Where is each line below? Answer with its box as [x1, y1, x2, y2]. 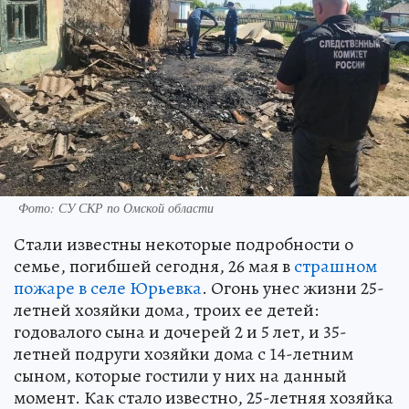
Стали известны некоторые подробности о [14, 232, 353, 257]
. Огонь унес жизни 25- [202, 276, 384, 301]
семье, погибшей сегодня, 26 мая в [14, 254, 294, 279]
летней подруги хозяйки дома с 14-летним [14, 341, 353, 367]
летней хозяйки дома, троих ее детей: [14, 298, 319, 323]
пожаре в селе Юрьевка [14, 276, 202, 301]
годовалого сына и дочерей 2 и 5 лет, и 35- [14, 320, 347, 345]
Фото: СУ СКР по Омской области [18, 199, 214, 217]
